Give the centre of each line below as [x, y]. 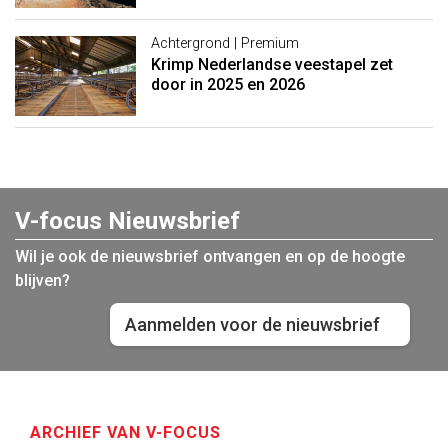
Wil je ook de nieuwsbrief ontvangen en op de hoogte [210, 257]
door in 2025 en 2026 [227, 84]
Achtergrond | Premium [224, 43]
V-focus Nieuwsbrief [127, 221]
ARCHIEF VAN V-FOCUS [125, 433]
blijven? [42, 281]
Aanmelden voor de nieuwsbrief [252, 325]
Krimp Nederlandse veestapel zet [271, 64]
